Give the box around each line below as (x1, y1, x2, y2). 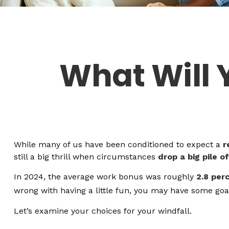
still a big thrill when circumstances (13, 152, 158, 162)
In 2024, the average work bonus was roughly (13, 172, 196, 182)
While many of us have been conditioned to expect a (13, 140, 223, 150)
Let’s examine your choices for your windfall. (13, 205, 192, 216)
